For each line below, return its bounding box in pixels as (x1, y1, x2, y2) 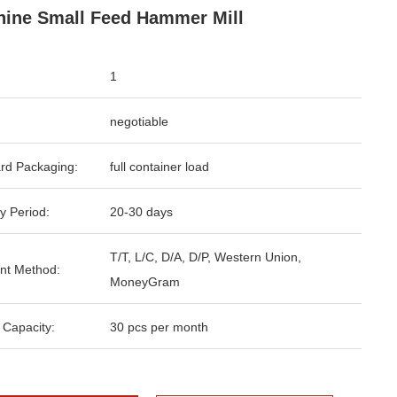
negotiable (110, 114, 168, 128)
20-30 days (110, 205, 173, 219)
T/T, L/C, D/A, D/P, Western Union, (110, 250, 301, 264)
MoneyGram (110, 275, 180, 289)
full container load (110, 160, 209, 174)
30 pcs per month (110, 320, 208, 334)
